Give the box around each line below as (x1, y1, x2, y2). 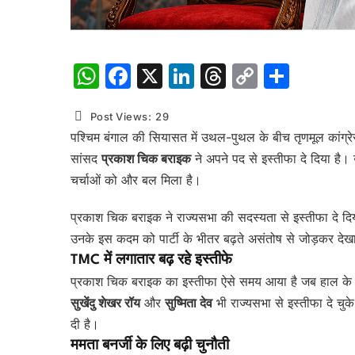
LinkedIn (194, 59, 296, 91)
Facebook (131, 59, 249, 91)
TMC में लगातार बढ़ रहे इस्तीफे (71, 253, 232, 267)
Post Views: (90, 109, 152, 123)
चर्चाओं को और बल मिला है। (71, 171, 201, 188)
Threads (226, 59, 325, 91)
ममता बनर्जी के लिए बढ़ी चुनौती (71, 338, 229, 353)
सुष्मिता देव (165, 294, 212, 311)
